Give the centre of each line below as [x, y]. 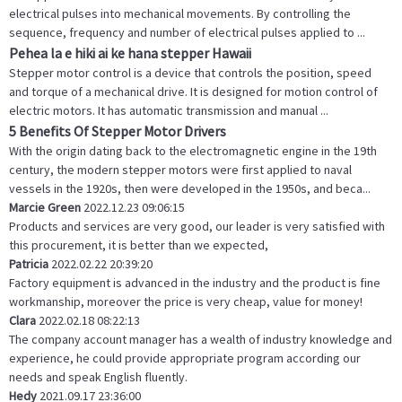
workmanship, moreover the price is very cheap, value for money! [186, 302]
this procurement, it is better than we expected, [139, 245]
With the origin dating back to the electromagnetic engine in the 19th [193, 151]
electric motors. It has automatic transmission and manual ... [169, 111]
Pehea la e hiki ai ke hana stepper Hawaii [130, 53]
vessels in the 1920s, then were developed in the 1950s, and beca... [190, 189]
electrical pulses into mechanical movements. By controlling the [180, 14]
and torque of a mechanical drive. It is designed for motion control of [193, 92]
